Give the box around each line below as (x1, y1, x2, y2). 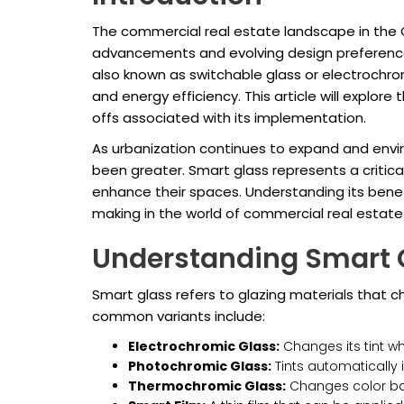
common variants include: (92, 307, 265, 326)
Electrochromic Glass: (128, 337, 280, 356)
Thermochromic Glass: (128, 377, 286, 396)
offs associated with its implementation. (92, 108, 366, 128)
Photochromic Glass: (128, 357, 271, 376)
